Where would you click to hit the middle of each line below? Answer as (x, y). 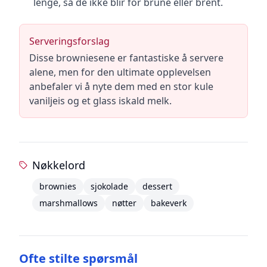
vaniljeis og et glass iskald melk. (100, 101)
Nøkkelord (58, 165)
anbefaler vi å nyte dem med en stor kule (121, 86)
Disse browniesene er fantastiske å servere (126, 58)
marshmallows (68, 203)
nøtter (124, 203)
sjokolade (109, 186)
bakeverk (168, 203)
